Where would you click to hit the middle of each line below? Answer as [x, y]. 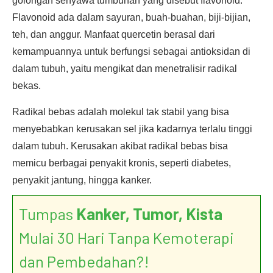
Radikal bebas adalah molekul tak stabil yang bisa [121, 112]
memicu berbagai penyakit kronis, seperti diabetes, [122, 163]
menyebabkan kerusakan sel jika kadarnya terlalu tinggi [132, 129]
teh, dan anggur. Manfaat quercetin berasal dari [114, 34]
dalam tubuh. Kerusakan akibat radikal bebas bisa [120, 146]
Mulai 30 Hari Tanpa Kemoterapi [126, 237]
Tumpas [48, 214]
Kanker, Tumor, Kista [149, 214]
